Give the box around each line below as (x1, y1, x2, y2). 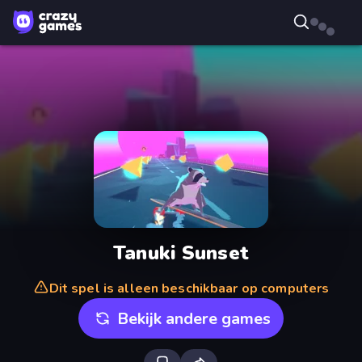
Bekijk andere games (117, 307, 271, 330)
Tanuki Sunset (113, 239, 249, 266)
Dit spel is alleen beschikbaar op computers (48, 280, 330, 297)
